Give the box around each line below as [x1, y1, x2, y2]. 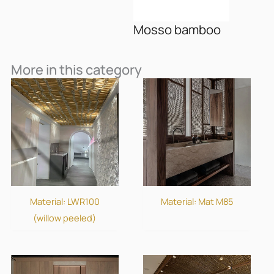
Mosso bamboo [133, 20, 221, 38]
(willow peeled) [33, 211, 97, 224]
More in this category [10, 60, 142, 79]
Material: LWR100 [29, 194, 100, 207]
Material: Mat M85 [161, 194, 234, 207]
